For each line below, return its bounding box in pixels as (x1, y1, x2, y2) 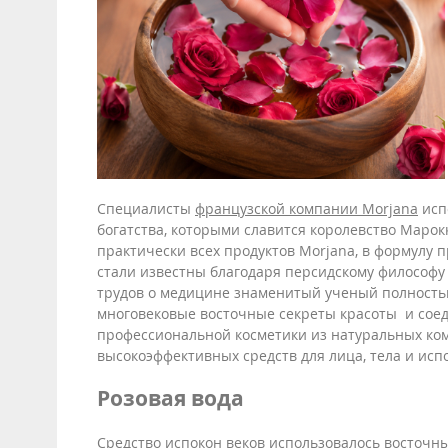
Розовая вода (97, 384, 244, 414)
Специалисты (97, 199, 195, 218)
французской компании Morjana (195, 199, 418, 218)
